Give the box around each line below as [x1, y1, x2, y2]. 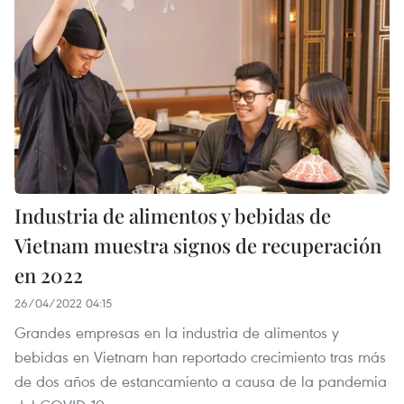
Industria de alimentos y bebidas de [14, 201, 331, 229]
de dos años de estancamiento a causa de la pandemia [14, 370, 387, 391]
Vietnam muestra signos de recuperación [14, 231, 381, 259]
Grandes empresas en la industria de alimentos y [14, 321, 339, 343]
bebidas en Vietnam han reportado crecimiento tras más [14, 345, 386, 367]
